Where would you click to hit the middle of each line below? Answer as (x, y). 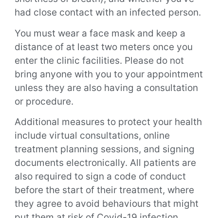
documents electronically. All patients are (105, 163)
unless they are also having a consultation (106, 88)
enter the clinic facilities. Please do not (99, 60)
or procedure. (44, 101)
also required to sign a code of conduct (100, 177)
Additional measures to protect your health (108, 122)
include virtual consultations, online (92, 136)
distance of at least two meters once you (104, 47)
